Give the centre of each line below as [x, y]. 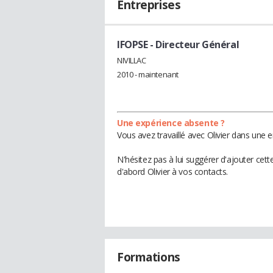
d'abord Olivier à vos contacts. [172, 171]
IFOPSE [133, 44]
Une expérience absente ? [171, 122]
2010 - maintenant [148, 74]
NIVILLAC [132, 60]
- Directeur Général [193, 44]
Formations [149, 257]
